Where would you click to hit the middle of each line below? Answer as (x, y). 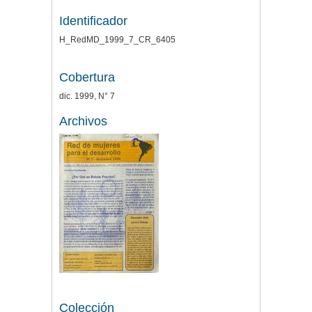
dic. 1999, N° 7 (87, 96)
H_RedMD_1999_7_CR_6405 (117, 40)
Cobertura (87, 78)
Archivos (83, 122)
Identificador (93, 21)
